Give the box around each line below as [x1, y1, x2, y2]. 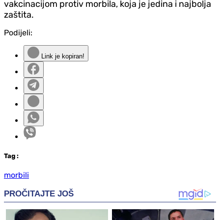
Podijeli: [4, 27, 32, 37]
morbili [4, 170, 29, 180]
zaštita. [4, 9, 34, 20]
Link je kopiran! [39, 52, 84, 60]
